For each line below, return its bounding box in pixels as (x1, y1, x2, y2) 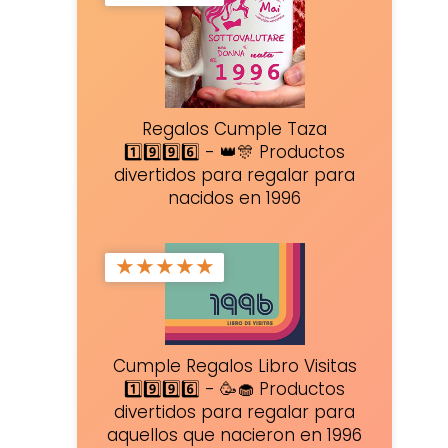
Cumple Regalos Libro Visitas (112, 353, 357, 378)
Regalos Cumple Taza (142, 116, 328, 141)
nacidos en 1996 (168, 185, 302, 210)
